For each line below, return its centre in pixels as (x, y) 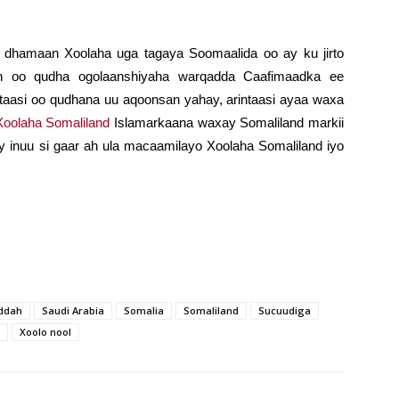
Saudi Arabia (73, 311)
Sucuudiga (285, 311)
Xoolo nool (45, 332)
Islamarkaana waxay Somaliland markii (227, 123)
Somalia (144, 311)
